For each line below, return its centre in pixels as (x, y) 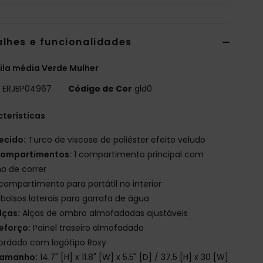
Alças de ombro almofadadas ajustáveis (104, 213)
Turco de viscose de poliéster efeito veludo (116, 139)
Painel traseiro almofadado (87, 227)
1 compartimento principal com (138, 154)
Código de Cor (100, 88)
